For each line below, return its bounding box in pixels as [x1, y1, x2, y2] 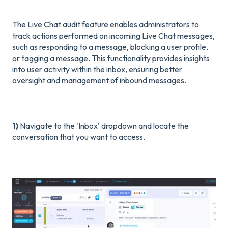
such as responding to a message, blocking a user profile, [12, 42, 208, 52]
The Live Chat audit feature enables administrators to [12, 19, 199, 30]
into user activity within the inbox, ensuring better [12, 64, 182, 75]
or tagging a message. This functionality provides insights [12, 53, 210, 64]
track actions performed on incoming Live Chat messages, [12, 31, 215, 41]
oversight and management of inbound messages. [12, 75, 188, 86]
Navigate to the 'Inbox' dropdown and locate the [20, 120, 189, 131]
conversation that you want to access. [12, 131, 147, 142]
